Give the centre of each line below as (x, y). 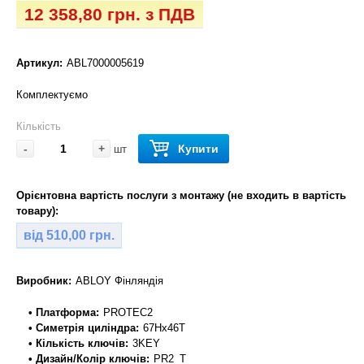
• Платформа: (64, 313)
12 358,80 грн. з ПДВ (110, 15)
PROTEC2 (128, 313)
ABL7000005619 (105, 63)
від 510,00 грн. (69, 235)
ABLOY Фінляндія (119, 281)
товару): (37, 211)
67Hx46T (164, 328)
